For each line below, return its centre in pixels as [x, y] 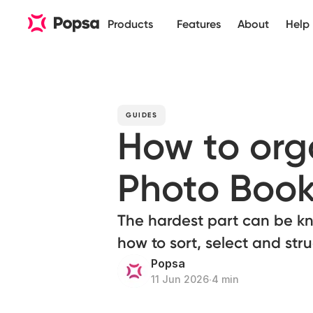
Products [130, 24]
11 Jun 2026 [180, 279]
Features [199, 24]
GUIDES [141, 115]
